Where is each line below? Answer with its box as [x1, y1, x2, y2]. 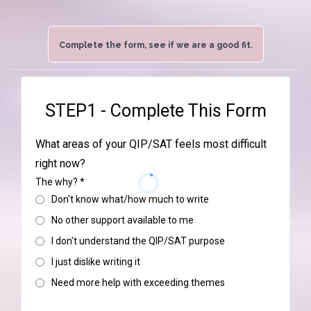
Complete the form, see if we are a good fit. [58, 40, 253, 50]
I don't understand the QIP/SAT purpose [51, 235, 225, 246]
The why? [35, 176, 80, 187]
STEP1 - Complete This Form [44, 101, 267, 121]
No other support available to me [51, 215, 194, 226]
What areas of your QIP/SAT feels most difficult [35, 137, 267, 151]
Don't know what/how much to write [51, 194, 209, 205]
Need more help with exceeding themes [51, 277, 225, 288]
